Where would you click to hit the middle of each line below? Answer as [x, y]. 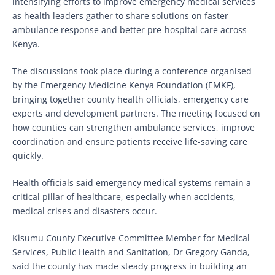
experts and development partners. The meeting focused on [136, 114]
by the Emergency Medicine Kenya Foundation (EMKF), [124, 85]
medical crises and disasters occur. [85, 211]
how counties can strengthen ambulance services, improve [134, 128]
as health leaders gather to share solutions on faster [120, 16]
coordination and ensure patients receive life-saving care [130, 142]
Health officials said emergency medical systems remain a [132, 183]
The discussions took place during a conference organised [132, 71]
